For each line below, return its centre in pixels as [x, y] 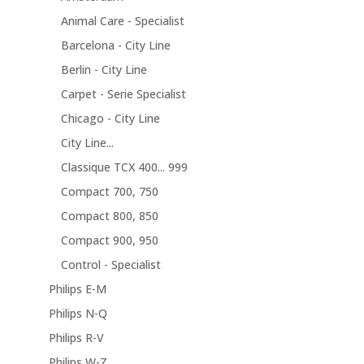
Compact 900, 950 [109, 240]
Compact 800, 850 [109, 216]
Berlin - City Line [104, 70]
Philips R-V [76, 338]
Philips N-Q [78, 314]
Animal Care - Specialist [122, 21]
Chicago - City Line [110, 119]
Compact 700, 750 [109, 192]
